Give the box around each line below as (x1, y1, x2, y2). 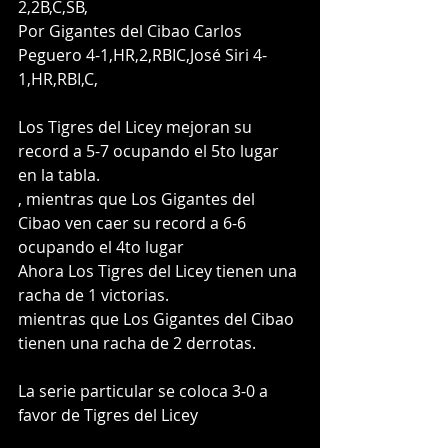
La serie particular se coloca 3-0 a (18, 379, 272, 402)
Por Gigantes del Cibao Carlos (18, 19, 246, 42)
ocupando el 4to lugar (18, 235, 184, 258)
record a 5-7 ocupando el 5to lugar (18, 139, 283, 162)
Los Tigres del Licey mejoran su (18, 115, 256, 138)
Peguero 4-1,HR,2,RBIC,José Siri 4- (18, 43, 267, 66)
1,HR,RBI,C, (18, 67, 114, 90)
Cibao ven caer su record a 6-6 (18, 211, 250, 234)
